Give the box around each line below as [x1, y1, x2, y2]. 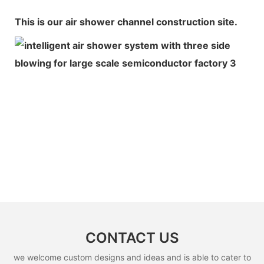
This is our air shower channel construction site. [15, 15, 237, 28]
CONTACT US [85, 229, 179, 247]
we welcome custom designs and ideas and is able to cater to [13, 252, 251, 262]
